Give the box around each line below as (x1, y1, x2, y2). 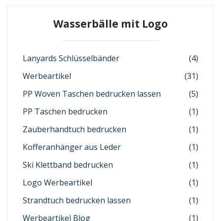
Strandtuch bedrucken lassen (23, 194, 131, 206)
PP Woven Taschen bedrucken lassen (23, 88, 161, 99)
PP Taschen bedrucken (23, 106, 108, 117)
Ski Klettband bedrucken (23, 159, 113, 170)
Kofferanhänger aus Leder (23, 141, 121, 152)
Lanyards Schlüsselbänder (23, 52, 119, 64)
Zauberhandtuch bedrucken (23, 123, 126, 135)
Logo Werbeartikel (23, 177, 92, 188)
